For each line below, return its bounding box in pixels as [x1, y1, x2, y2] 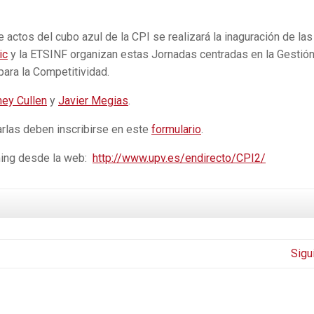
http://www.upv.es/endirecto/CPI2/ [93, 151, 266, 165]
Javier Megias [58, 93, 128, 107]
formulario [151, 122, 201, 136]
